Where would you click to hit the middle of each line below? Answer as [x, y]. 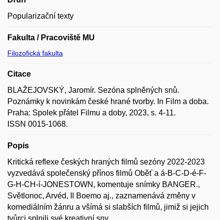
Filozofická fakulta [35, 53]
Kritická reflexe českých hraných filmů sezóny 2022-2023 [106, 162]
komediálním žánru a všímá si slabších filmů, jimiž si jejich [108, 207]
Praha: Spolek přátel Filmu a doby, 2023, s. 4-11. [92, 112]
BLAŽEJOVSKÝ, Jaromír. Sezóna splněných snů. [93, 90]
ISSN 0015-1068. [38, 124]
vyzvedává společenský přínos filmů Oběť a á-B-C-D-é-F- [107, 173]
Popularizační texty [41, 16]
